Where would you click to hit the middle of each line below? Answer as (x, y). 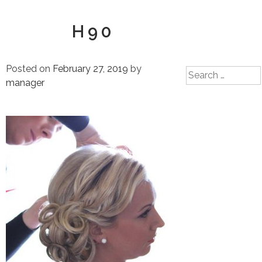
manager (25, 83)
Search (201, 72)
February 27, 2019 (90, 69)
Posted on (29, 69)
